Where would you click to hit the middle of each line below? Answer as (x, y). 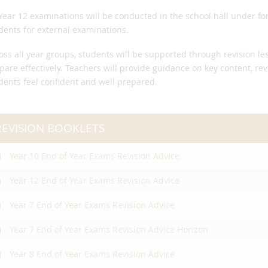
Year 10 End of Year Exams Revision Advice (95, 156)
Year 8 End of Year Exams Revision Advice (92, 254)
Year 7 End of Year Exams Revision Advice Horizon (109, 229)
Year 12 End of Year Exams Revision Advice (95, 180)
